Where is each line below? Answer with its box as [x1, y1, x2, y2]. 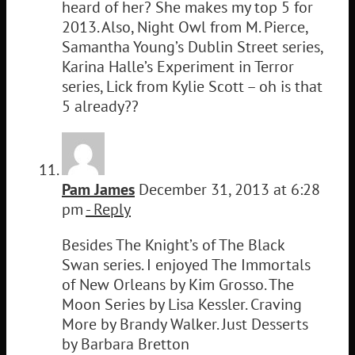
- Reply [86, 198, 131, 219]
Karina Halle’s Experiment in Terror [62, 55, 294, 77]
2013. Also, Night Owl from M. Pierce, [62, 16, 307, 37]
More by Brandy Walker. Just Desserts [62, 313, 308, 334]
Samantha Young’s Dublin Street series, [62, 36, 323, 57]
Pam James [62, 178, 135, 200]
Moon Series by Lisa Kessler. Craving [62, 293, 302, 315]
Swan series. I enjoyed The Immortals [62, 254, 311, 275]
